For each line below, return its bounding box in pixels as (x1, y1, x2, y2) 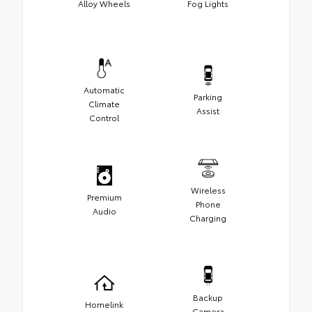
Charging (189, 212, 226, 224)
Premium (86, 191, 122, 203)
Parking (194, 91, 222, 103)
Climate (88, 97, 120, 110)
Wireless (190, 184, 226, 196)
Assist (196, 104, 219, 117)
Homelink (85, 298, 123, 311)
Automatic (84, 84, 125, 96)
